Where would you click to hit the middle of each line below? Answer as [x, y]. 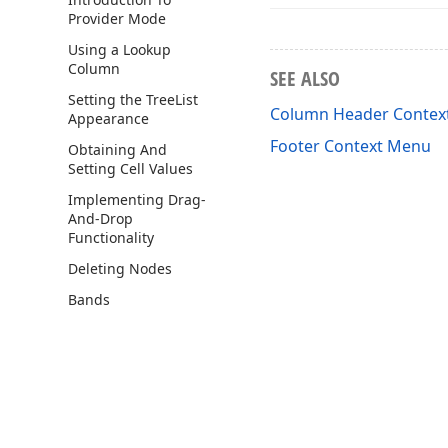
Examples [88, 330]
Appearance [108, 118]
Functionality [111, 237]
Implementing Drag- [137, 199]
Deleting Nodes [120, 268]
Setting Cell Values [130, 168]
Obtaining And [117, 149]
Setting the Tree [121, 99]
